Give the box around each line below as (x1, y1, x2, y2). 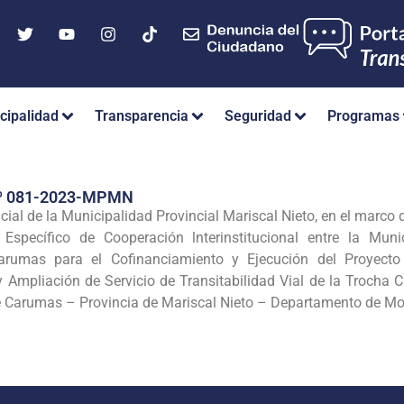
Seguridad (225, 107, 291, 125)
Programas (327, 107, 399, 125)
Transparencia (95, 107, 188, 125)
